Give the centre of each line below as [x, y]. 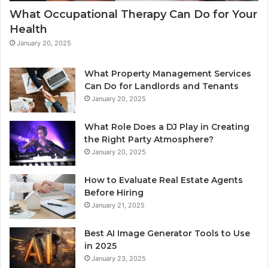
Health [28, 29]
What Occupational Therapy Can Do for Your [133, 14]
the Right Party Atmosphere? [149, 139]
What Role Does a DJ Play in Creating [167, 127]
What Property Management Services [168, 73]
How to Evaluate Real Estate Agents [164, 180]
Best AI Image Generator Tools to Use [167, 233]
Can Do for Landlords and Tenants [162, 86]
